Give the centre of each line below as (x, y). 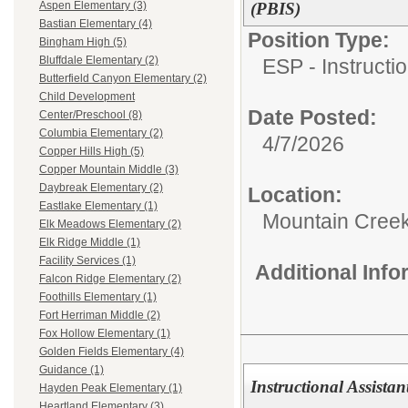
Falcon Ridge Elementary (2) (110, 279)
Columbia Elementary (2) (101, 133)
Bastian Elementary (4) (96, 24)
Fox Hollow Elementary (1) (105, 334)
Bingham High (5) (83, 42)
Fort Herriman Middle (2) (100, 316)
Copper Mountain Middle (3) (109, 170)
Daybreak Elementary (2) (101, 188)
